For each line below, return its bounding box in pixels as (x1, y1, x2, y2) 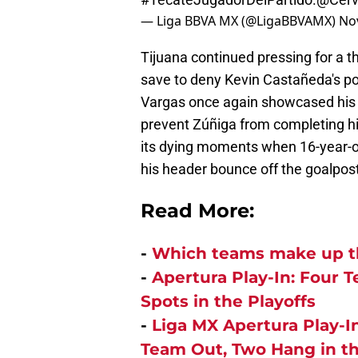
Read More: (141, 199, 254, 223)
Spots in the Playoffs (141, 292, 316, 312)
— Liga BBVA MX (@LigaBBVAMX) (141, 12, 339, 30)
